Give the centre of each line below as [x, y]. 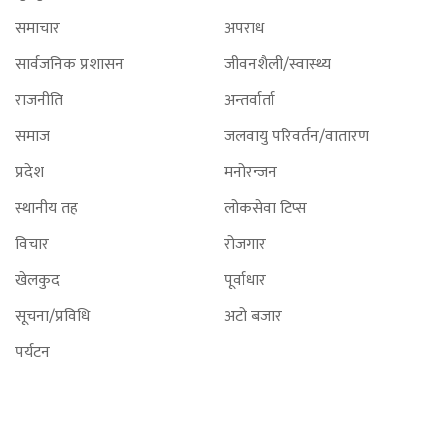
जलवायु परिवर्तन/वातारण [296, 136]
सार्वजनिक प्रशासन [69, 64]
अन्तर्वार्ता [249, 100]
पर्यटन [32, 352]
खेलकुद [37, 280]
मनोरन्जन [250, 172]
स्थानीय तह [46, 208]
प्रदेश [29, 172]
